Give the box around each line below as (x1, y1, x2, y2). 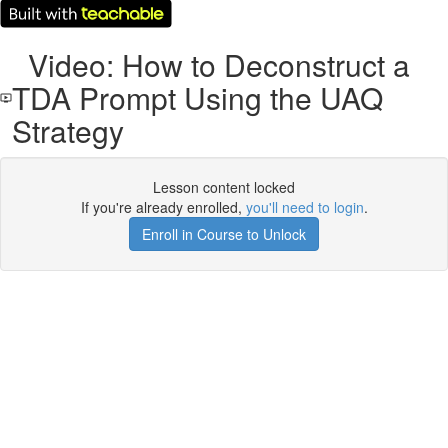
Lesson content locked (153, 177, 295, 197)
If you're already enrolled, (80, 197, 246, 217)
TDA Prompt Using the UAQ (11, 76, 383, 119)
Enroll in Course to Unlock (142, 224, 306, 244)
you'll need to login (245, 197, 364, 217)
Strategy (11, 109, 124, 152)
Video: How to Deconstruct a (11, 43, 410, 86)
